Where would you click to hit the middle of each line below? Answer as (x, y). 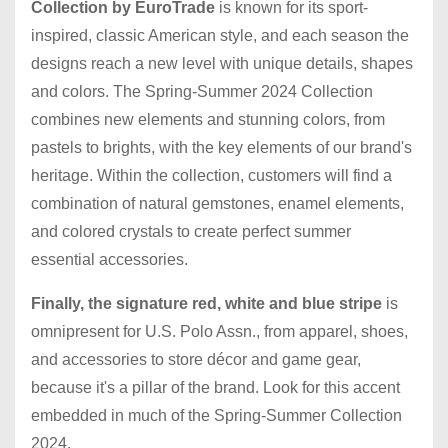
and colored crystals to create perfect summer (191, 231)
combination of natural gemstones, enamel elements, (217, 203)
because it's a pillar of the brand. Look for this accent (215, 387)
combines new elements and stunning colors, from (208, 119)
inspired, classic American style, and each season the (220, 35)
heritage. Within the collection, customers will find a (211, 175)
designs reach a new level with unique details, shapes (222, 63)
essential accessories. (109, 259)
